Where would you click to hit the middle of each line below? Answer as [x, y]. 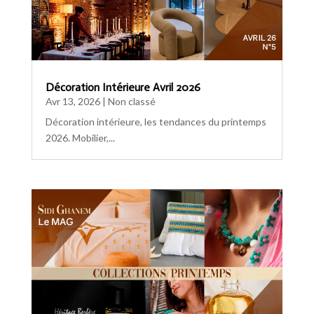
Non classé [131, 102]
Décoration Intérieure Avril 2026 [123, 88]
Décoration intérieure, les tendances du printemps [156, 122]
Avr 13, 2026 [73, 102]
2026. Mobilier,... [80, 138]
